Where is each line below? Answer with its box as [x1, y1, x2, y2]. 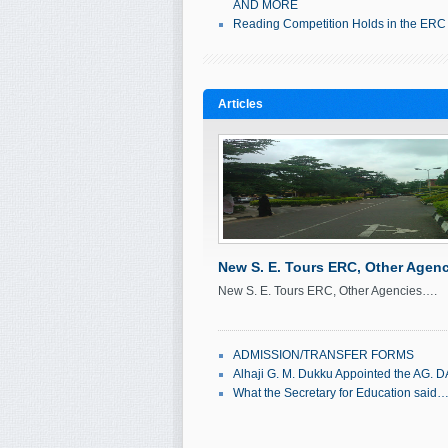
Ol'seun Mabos [364, 318, 438, 330]
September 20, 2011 [237, 318, 335, 330]
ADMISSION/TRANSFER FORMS [232, 348, 414, 362]
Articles [217, 97, 263, 111]
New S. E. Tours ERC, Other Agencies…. [217, 284, 437, 298]
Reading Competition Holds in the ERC [232, 17, 446, 31]
